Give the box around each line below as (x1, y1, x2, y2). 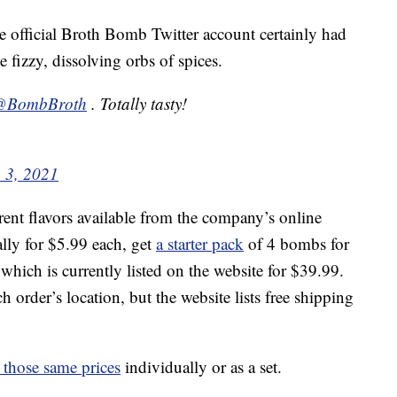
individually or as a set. (121, 355, 282, 378)
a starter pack (156, 232, 244, 255)
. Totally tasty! (87, 92, 187, 115)
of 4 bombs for (244, 232, 349, 255)
